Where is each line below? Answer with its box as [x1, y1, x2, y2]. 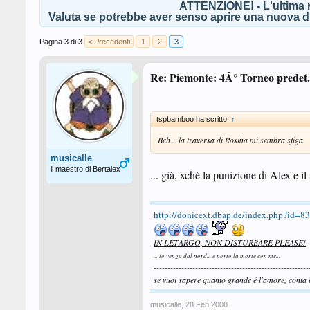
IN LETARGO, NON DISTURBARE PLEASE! [154, 237, 306, 248]
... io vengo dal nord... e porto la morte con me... [154, 251, 280, 259]
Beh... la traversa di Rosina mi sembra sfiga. [158, 134, 305, 145]
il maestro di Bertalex [51, 165, 120, 173]
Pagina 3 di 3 [39, 37, 82, 46]
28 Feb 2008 [185, 300, 228, 309]
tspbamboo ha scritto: [156, 115, 231, 123]
